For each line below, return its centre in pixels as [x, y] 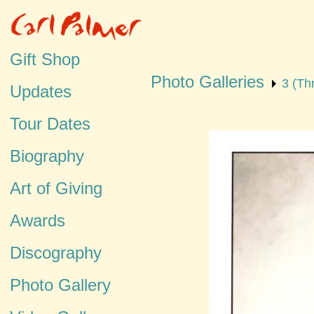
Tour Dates [50, 124]
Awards [37, 220]
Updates [41, 91]
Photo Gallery [60, 285]
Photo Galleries [207, 81]
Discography [56, 253]
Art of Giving [56, 188]
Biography [47, 156]
